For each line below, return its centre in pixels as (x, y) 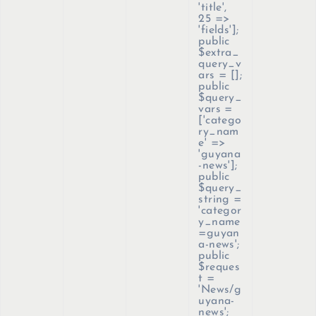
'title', (213, 8)
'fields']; (219, 31)
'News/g (220, 290)
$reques (219, 268)
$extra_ (219, 53)
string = (220, 200)
